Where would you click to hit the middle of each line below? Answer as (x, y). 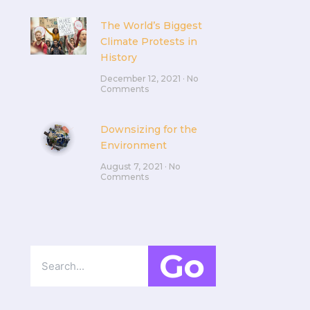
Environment (133, 145)
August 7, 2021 (132, 166)
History (118, 57)
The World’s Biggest (151, 25)
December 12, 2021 (141, 78)
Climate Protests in (148, 41)
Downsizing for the (148, 129)
